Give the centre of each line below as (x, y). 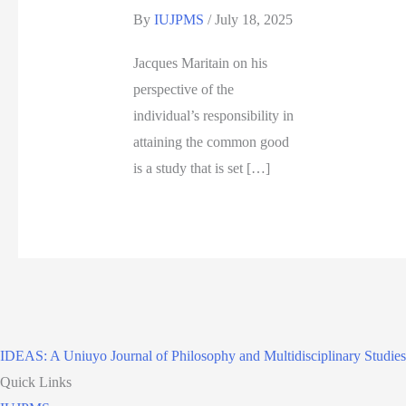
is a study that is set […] (201, 168)
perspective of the (183, 89)
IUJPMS (180, 19)
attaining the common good (211, 141)
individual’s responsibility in (213, 115)
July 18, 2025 (253, 19)
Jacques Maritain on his (200, 63)
